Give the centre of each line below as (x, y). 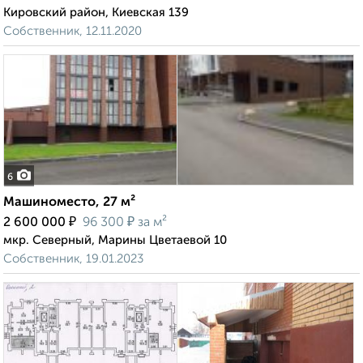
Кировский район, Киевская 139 (96, 13)
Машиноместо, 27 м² (69, 203)
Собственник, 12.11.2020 (73, 32)
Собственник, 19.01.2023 (73, 259)
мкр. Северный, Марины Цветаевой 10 (115, 241)
